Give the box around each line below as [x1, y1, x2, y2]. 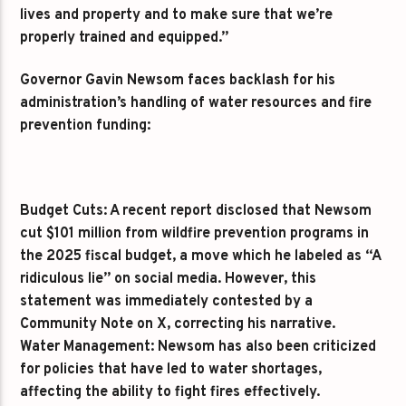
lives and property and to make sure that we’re [20, 6, 333, 25]
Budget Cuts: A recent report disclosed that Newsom [20, 202, 372, 221]
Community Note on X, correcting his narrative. [20, 315, 336, 334]
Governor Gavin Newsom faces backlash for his [20, 72, 336, 91]
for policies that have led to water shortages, [20, 361, 323, 380]
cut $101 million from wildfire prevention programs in [20, 225, 370, 244]
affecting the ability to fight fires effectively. [20, 383, 321, 402]
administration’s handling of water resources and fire [20, 94, 372, 113]
